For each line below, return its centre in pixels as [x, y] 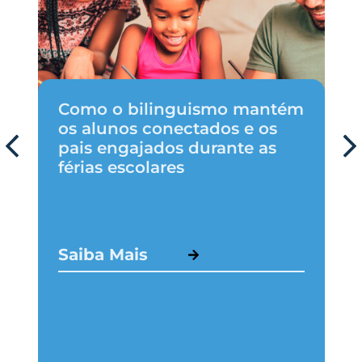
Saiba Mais [103, 255]
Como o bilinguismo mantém [181, 109]
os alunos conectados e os [167, 129]
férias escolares [121, 168]
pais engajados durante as [167, 148]
